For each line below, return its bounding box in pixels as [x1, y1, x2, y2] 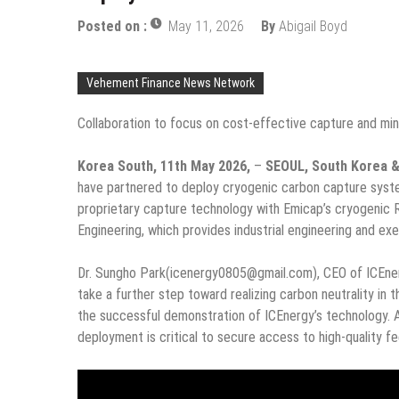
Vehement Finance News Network [86, 76, 255, 91]
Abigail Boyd [279, 18, 347, 36]
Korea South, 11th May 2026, [77, 158, 254, 175]
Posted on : [77, 18, 151, 36]
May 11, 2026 [168, 18, 244, 36]
